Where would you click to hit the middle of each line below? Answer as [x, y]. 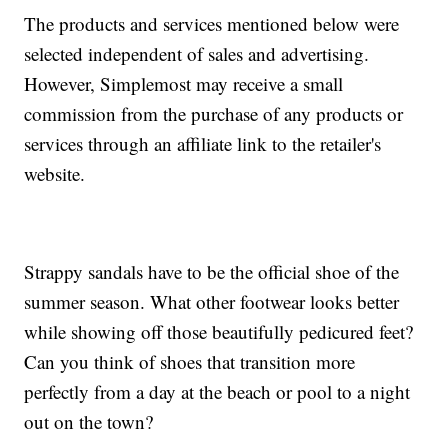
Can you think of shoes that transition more [190, 362]
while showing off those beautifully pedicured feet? [219, 332]
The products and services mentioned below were [212, 24]
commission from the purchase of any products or [214, 114]
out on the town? [89, 422]
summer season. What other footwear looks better [212, 302]
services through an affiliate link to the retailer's [203, 144]
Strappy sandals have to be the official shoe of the [212, 272]
